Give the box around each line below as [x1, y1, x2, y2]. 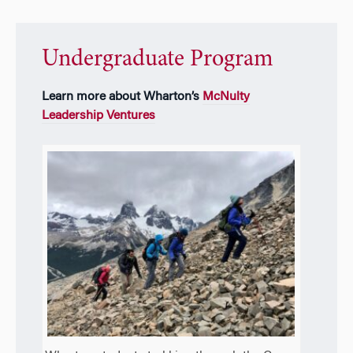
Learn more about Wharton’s [41, 91, 203, 104]
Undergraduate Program [41, 48, 273, 72]
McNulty [202, 91, 250, 104]
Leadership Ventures [41, 110, 155, 123]
